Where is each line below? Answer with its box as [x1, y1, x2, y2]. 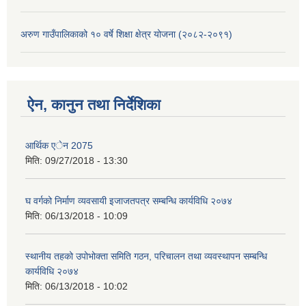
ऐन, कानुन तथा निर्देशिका [27, 96, 161, 114]
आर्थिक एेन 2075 [25, 140, 93, 152]
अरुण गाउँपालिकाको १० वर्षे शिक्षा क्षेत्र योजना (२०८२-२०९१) [20, 29, 232, 40]
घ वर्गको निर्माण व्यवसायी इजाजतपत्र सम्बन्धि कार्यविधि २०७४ [25, 195, 232, 207]
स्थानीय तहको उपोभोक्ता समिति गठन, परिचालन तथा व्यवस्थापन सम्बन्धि [25, 251, 267, 262]
